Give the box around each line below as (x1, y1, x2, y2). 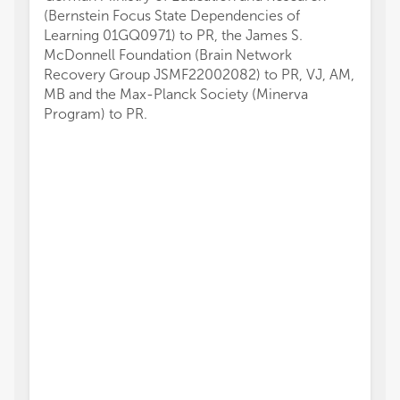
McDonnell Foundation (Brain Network (44, 46, 292, 63)
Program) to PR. (44, 105, 147, 122)
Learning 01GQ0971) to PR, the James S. (44, 27, 303, 44)
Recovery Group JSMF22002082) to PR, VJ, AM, (44, 66, 354, 83)
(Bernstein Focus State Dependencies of (44, 7, 300, 24)
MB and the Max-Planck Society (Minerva (44, 86, 308, 103)
